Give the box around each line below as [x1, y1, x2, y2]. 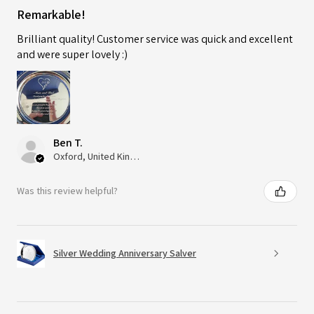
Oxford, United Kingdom [130, 149, 139, 163]
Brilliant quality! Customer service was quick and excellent [17, 31, 293, 46]
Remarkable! [17, 6, 86, 22]
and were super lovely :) [17, 46, 128, 62]
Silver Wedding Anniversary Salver [53, 247, 196, 260]
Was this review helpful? [17, 184, 118, 198]
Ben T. [53, 135, 83, 150]
